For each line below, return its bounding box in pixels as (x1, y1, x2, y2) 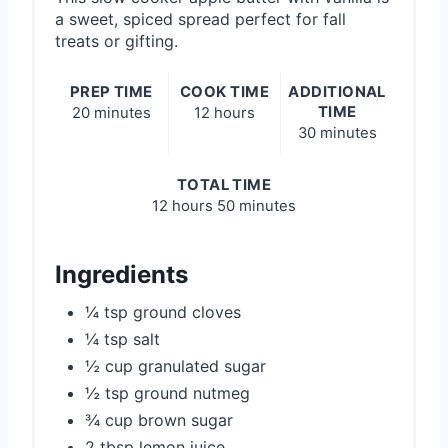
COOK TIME (179, 83, 270, 102)
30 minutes (297, 124, 377, 143)
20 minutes (71, 104, 151, 123)
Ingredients (55, 260, 188, 290)
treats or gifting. (55, 31, 178, 52)
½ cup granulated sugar (85, 356, 266, 377)
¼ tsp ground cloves (85, 302, 241, 323)
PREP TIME (69, 83, 153, 102)
